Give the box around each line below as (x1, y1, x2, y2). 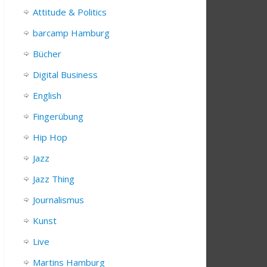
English (33, 89, 61, 102)
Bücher (33, 48, 61, 60)
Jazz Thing (33, 173, 74, 185)
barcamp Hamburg (33, 27, 110, 39)
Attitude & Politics (33, 6, 107, 18)
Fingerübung (33, 110, 83, 123)
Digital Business (33, 69, 98, 81)
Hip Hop (33, 131, 67, 144)
